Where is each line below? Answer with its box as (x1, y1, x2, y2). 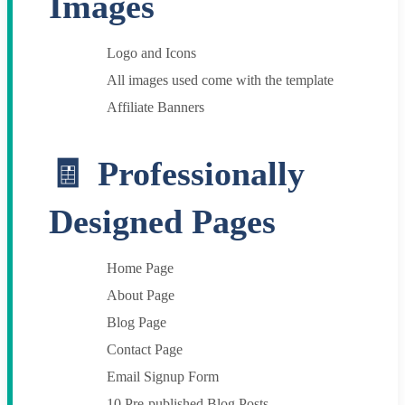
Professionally (98, 155, 305, 193)
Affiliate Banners (107, 99, 204, 115)
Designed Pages (49, 202, 276, 241)
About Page (107, 287, 174, 304)
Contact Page (107, 342, 183, 358)
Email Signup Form (107, 369, 219, 385)
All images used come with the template (107, 71, 334, 88)
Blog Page (107, 315, 166, 331)
